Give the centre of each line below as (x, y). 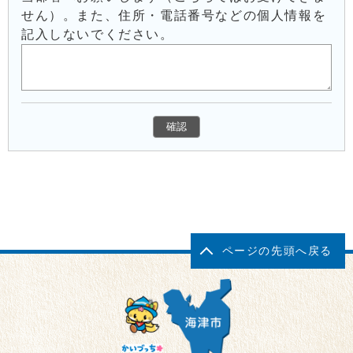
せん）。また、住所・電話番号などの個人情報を (174, 15)
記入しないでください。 (98, 34)
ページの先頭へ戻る (277, 251)
